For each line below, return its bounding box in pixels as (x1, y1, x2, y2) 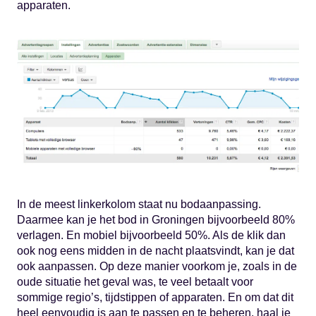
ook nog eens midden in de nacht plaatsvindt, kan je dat (17, 245, 294, 257)
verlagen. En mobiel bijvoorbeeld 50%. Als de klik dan (17, 229, 286, 242)
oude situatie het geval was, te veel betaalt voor (17, 276, 253, 288)
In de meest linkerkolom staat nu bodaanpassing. (17, 198, 261, 211)
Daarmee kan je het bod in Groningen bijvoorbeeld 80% (17, 214, 295, 226)
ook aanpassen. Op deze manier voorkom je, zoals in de (17, 260, 297, 273)
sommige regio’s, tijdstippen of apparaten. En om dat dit (17, 291, 293, 304)
